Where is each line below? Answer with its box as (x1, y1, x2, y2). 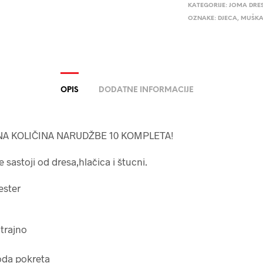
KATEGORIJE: (188, 2, 230, 9)
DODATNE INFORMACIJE (99, 86, 194, 94)
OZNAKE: (188, 15, 218, 22)
